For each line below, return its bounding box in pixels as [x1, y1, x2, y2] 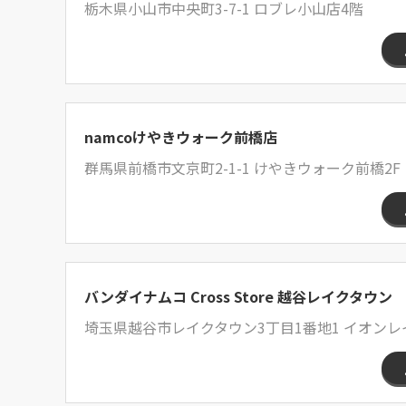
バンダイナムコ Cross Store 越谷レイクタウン [84, 285, 392, 307]
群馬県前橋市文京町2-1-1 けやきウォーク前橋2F [84, 157, 401, 179]
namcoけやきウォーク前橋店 [84, 126, 277, 148]
